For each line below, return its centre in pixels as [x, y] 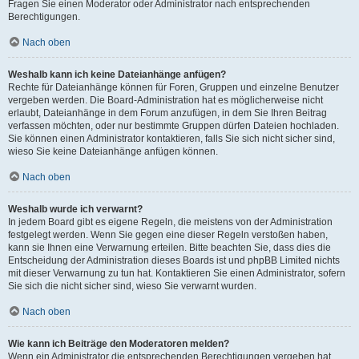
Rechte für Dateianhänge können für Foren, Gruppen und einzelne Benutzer [173, 87]
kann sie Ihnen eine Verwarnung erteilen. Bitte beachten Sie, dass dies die [169, 248]
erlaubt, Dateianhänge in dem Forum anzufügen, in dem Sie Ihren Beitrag [167, 113]
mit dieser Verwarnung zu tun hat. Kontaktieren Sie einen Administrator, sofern [177, 273]
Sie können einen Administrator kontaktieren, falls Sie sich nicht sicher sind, [171, 139]
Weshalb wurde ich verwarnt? [75, 209]
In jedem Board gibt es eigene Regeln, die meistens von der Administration [170, 222]
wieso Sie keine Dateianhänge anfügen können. [113, 151]
